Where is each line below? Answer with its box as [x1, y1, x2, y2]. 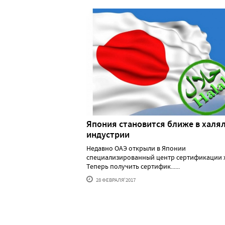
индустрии [86, 128, 130, 141]
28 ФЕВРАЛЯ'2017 [95, 176, 136, 183]
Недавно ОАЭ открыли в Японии [86, 143, 186, 153]
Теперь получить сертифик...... [86, 161, 180, 171]
